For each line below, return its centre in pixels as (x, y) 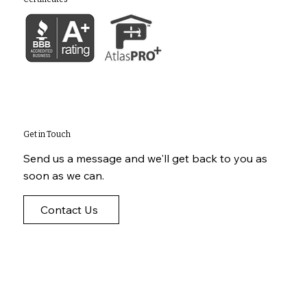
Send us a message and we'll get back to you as (145, 159)
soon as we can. (63, 176)
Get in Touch (47, 134)
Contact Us (69, 210)
